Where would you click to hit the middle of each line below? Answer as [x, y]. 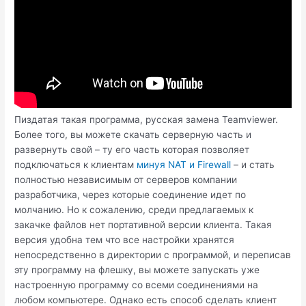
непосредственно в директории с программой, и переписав [153, 254]
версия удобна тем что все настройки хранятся [125, 239]
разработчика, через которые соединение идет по [130, 194]
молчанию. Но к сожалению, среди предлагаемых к [134, 209]
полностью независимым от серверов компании [126, 179]
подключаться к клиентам [76, 164]
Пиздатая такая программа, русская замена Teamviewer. [147, 119]
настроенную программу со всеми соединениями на [137, 284]
